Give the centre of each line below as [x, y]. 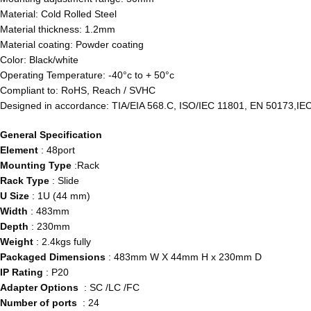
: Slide [66, 181]
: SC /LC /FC [110, 288]
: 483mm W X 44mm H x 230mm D [185, 257]
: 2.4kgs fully [64, 242]
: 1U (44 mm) [60, 196]
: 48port [58, 150]
